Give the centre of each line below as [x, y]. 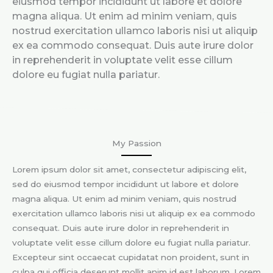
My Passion [136, 143]
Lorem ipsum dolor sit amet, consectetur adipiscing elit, [129, 169]
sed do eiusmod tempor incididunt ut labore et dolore [126, 184]
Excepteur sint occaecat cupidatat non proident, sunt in [131, 257]
